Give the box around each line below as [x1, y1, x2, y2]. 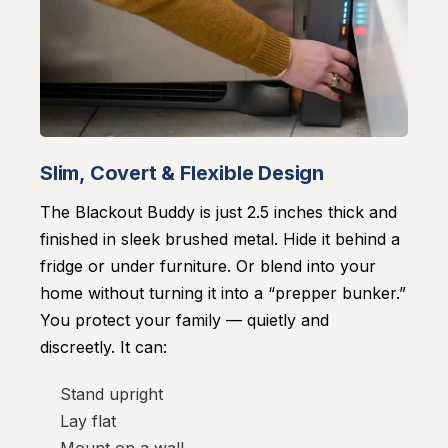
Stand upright [60, 384, 163, 405]
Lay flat [60, 411, 116, 432]
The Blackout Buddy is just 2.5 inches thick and [40, 202, 397, 223]
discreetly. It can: [40, 337, 167, 358]
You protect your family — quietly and [40, 310, 329, 331]
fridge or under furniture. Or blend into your [40, 256, 376, 277]
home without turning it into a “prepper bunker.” [40, 283, 406, 304]
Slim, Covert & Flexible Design [40, 161, 324, 186]
